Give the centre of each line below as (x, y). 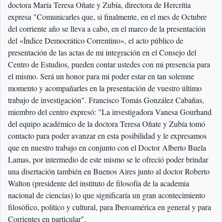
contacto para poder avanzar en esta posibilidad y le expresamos (107, 136)
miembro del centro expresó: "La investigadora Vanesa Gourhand (110, 112)
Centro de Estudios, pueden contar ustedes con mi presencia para (109, 64)
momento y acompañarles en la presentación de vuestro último (105, 88)
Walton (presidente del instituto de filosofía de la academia (99, 183)
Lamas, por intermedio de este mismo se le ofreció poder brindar (108, 160)
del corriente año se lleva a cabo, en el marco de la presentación (107, 29)
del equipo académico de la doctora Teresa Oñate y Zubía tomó (107, 124)
